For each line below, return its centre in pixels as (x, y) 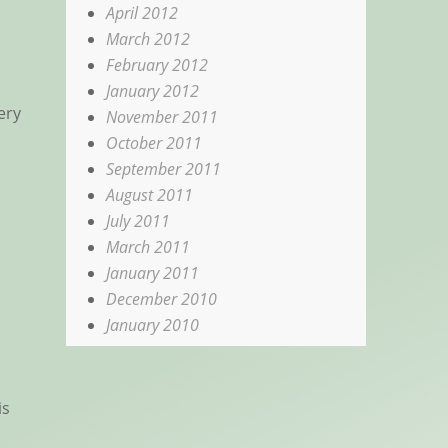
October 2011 (154, 142)
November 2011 (162, 116)
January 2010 (153, 324)
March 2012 (148, 38)
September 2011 (164, 168)
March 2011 (148, 246)
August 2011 (150, 194)
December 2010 (162, 298)
